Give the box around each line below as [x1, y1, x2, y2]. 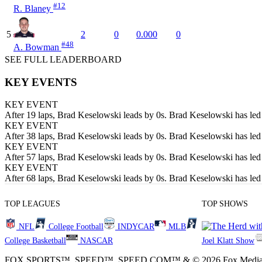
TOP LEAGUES [5, 199, 60, 209]
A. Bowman [13, 42, 61, 53]
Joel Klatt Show [201, 236, 254, 246]
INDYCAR [118, 222, 154, 232]
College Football [49, 222, 104, 232]
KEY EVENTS [5, 75, 77, 88]
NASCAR [80, 236, 113, 246]
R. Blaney [13, 4, 53, 14]
